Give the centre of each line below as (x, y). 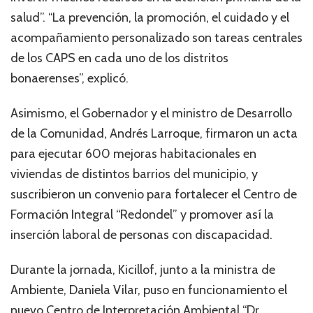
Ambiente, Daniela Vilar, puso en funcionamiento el (149, 290)
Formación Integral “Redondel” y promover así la (142, 214)
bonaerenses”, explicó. (70, 78)
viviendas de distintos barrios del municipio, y (134, 174)
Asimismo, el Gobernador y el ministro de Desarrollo (151, 113)
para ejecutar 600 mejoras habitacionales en (133, 153)
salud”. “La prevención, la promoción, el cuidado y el (150, 17)
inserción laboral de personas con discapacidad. (141, 234)
